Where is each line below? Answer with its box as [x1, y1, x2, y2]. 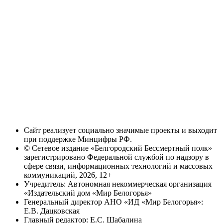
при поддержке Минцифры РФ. [24, 135, 132, 143]
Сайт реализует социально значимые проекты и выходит [24, 126, 217, 134]
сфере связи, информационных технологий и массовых [24, 162, 213, 170]
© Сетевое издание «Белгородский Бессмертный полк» [24, 144, 212, 152]
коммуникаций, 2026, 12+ [24, 171, 111, 179]
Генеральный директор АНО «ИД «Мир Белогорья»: [24, 198, 203, 206]
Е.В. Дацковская [24, 207, 80, 215]
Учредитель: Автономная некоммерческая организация [24, 180, 212, 188]
